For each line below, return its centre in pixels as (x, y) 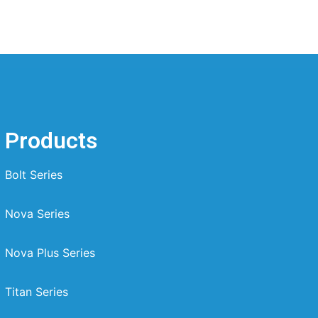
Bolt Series (33, 175)
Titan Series (36, 292)
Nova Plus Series (50, 253)
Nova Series (37, 214)
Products (51, 141)
